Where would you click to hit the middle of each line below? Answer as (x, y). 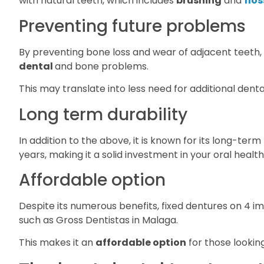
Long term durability (103, 114)
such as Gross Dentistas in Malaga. (98, 220)
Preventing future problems (132, 26)
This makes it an (57, 243)
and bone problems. (102, 66)
